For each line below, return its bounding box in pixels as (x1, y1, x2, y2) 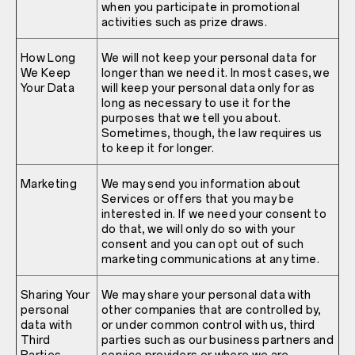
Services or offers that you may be (101, 192, 294, 206)
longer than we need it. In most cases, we (101, 66, 330, 80)
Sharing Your (21, 288, 90, 302)
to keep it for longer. (101, 141, 215, 155)
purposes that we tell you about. (101, 111, 281, 125)
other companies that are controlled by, (101, 303, 321, 317)
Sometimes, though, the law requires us (101, 126, 323, 140)
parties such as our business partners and (101, 333, 334, 347)
